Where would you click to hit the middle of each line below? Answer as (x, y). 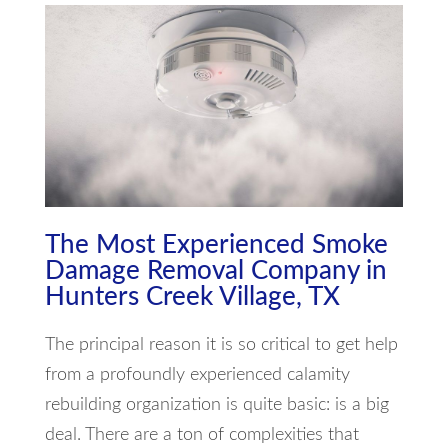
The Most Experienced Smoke (216, 244)
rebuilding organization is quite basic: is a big (216, 404)
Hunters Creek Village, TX (192, 296)
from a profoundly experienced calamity (197, 374)
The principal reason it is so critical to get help (221, 344)
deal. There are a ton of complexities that (201, 434)
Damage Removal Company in (215, 270)
